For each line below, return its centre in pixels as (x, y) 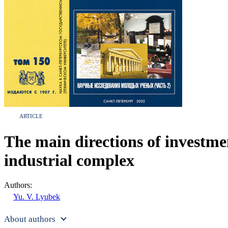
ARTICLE (31, 116)
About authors (30, 219)
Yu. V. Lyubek (37, 197)
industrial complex (69, 160)
